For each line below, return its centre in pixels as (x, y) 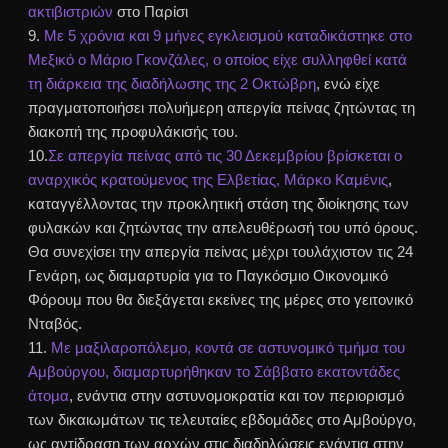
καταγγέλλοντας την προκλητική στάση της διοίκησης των (219, 204)
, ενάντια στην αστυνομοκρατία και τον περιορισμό (237, 396)
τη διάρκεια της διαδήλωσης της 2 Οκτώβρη (172, 84)
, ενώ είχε (348, 84)
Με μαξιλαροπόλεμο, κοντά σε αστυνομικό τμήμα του (228, 348)
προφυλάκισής (160, 132)
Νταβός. (55, 324)
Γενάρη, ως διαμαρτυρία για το (132, 276)
